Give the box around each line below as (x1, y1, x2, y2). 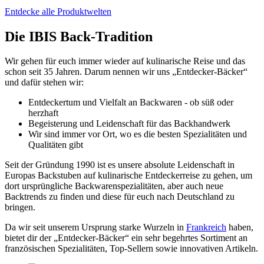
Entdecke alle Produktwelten (5, 6, 111, 16)
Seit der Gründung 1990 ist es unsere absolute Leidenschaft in (5, 160, 235, 170)
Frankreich (186, 222, 226, 233)
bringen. (5, 202, 35, 213)
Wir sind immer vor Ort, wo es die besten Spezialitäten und (28, 129, 247, 140)
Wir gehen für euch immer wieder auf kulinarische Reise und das (5, 56, 245, 67)
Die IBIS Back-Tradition (5, 28, 153, 44)
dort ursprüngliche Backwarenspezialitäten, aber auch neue (5, 181, 223, 192)
